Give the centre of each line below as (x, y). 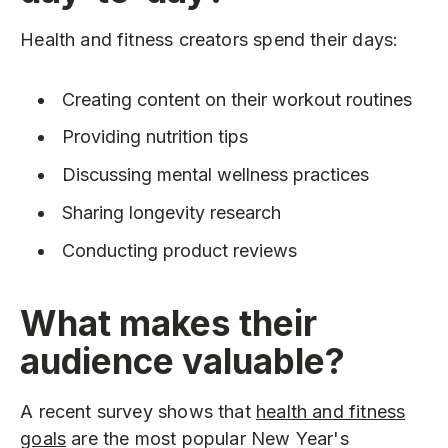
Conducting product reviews (179, 250)
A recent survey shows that (138, 411)
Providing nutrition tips (154, 137)
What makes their (169, 323)
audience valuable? (183, 361)
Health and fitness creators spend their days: (209, 40)
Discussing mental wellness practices (215, 175)
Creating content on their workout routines (236, 99)
